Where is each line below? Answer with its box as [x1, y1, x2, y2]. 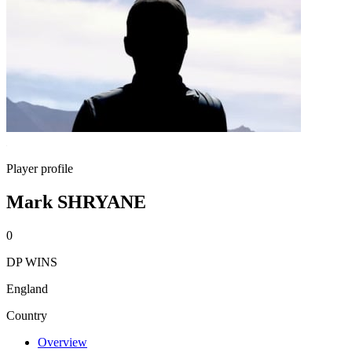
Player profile [6, 162, 73, 175]
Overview [38, 335, 87, 349]
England [6, 281, 48, 295]
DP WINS [6, 255, 57, 269]
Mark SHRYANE [6, 191, 146, 212]
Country [6, 308, 47, 322]
